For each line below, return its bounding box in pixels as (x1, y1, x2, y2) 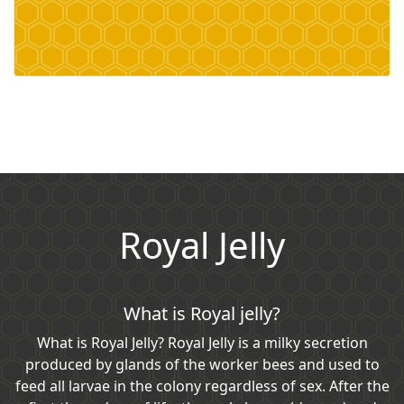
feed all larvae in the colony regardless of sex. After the (14, 375, 390, 396)
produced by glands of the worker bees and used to (24, 353, 380, 374)
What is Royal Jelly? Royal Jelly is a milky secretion (36, 332, 368, 353)
